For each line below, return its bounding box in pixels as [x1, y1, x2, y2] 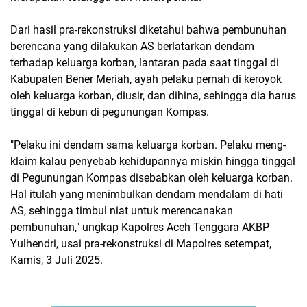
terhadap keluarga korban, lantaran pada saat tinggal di [10, 56, 279, 70]
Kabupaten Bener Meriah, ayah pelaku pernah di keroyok [10, 73, 282, 86]
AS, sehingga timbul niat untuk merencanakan [10, 204, 233, 218]
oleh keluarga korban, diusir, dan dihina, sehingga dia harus [10, 89, 296, 103]
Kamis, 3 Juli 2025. [10, 254, 103, 267]
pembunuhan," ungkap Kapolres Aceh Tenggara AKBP [10, 221, 269, 234]
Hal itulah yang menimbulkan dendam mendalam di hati [10, 188, 283, 201]
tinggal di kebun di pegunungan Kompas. [10, 106, 209, 119]
